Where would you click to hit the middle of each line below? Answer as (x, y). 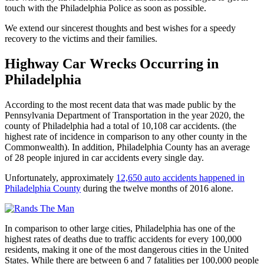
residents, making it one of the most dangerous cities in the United (127, 249)
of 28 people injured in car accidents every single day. (104, 157)
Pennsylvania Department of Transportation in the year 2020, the (125, 115)
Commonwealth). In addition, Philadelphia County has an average (127, 147)
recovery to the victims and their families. (81, 38)
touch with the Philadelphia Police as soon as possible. (105, 8)
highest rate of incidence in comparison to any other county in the (126, 136)
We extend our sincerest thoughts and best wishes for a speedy (120, 28)
